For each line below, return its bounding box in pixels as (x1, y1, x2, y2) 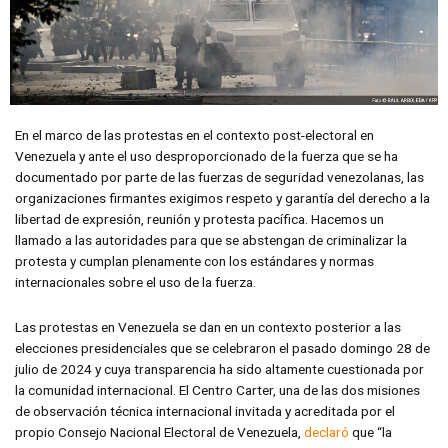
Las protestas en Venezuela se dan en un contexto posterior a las (15, 318, 401, 335)
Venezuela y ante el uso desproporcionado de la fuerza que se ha (15, 147, 398, 164)
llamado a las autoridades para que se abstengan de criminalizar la (15, 231, 407, 248)
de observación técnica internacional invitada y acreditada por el (15, 402, 395, 419)
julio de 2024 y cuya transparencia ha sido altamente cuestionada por (15, 360, 424, 377)
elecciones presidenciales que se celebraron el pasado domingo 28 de (15, 339, 430, 356)
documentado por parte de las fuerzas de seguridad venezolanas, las (15, 168, 424, 185)
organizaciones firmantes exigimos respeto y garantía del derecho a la (15, 189, 430, 206)
